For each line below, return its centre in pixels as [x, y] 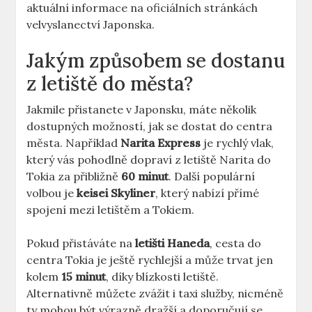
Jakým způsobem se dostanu [156, 61]
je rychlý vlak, [237, 143]
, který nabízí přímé [208, 193]
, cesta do [236, 243]
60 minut [145, 177]
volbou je [52, 193]
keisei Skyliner [116, 193]
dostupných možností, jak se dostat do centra [150, 126]
